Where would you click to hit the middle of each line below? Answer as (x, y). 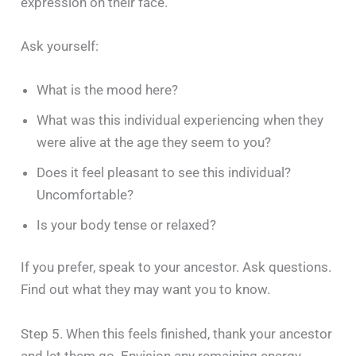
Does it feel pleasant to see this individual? (164, 172)
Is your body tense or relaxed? (127, 224)
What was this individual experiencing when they (180, 120)
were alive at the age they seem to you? (154, 142)
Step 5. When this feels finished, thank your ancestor (177, 333)
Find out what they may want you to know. (146, 290)
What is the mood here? (108, 89)
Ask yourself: (60, 46)
